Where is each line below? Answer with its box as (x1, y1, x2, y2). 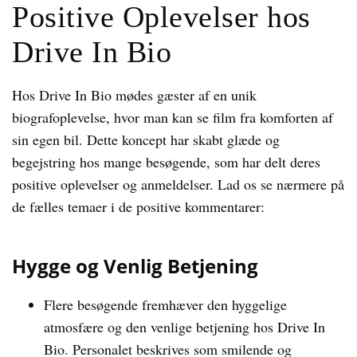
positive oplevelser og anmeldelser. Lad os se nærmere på (12, 175, 344, 194)
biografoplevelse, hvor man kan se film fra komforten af (12, 108, 333, 127)
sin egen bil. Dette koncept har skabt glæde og (12, 130, 280, 149)
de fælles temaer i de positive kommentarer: (12, 197, 265, 216)
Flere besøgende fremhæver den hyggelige (44, 295, 287, 314)
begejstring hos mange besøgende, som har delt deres (12, 152, 320, 171)
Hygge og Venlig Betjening (12, 253, 258, 279)
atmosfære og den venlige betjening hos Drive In (44, 317, 325, 336)
